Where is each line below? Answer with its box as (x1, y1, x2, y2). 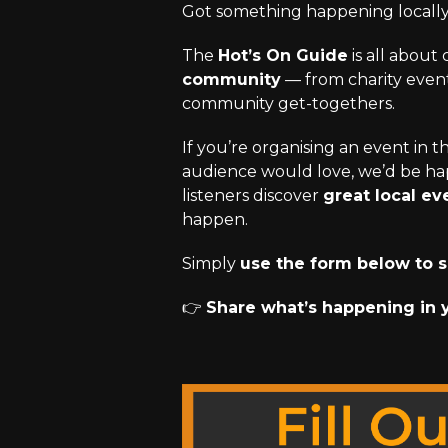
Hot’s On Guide (218, 46, 348, 66)
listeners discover (182, 186, 323, 206)
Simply (182, 254, 240, 274)
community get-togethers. (182, 94, 395, 114)
